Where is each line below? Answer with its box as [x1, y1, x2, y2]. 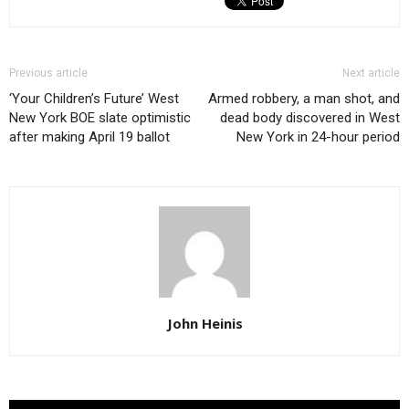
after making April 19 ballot [9, 129, 170, 146]
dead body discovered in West [220, 110, 400, 127]
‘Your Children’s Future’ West [9, 90, 179, 108]
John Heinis [166, 314, 243, 333]
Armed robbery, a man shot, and [208, 90, 400, 108]
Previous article [9, 67, 88, 80]
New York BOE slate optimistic [9, 110, 191, 127]
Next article [342, 67, 400, 80]
